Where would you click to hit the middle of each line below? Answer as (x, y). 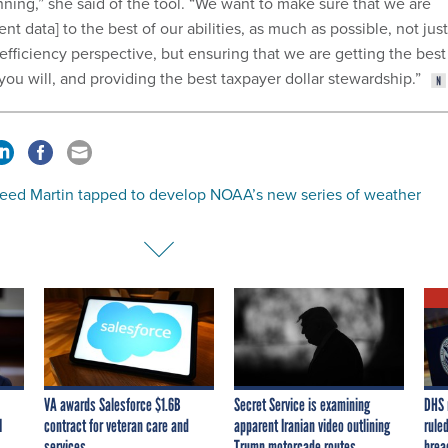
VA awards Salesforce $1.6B (112, 404)
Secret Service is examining (302, 404)
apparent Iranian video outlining (312, 425)
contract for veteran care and (116, 425)
